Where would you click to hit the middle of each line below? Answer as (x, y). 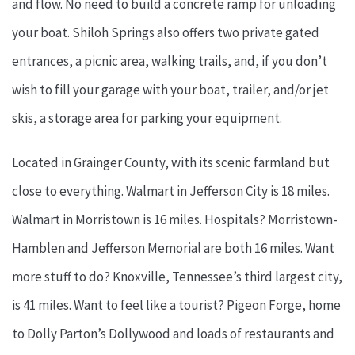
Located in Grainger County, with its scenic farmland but (171, 163)
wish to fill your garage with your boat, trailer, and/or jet (170, 90)
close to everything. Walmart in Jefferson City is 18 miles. (171, 191)
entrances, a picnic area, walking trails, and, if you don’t (170, 61)
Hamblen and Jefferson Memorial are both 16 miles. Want (173, 248)
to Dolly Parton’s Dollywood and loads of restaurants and (173, 334)
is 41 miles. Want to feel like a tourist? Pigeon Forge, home (176, 305)
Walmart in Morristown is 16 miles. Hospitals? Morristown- (175, 220)
